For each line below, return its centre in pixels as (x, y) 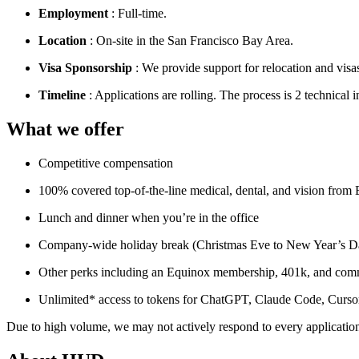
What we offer (65, 129)
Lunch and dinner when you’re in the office (149, 218)
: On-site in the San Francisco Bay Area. (190, 41)
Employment (73, 14)
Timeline (62, 95)
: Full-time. (137, 14)
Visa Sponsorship (85, 68)
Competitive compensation (106, 163)
